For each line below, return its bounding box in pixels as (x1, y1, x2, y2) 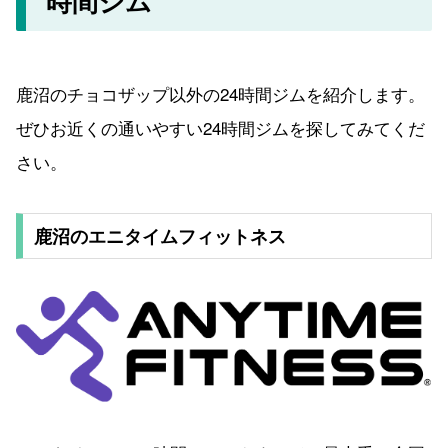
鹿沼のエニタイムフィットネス (33, 223, 286, 250)
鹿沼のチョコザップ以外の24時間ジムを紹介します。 (16, 81, 425, 107)
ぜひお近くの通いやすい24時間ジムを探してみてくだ (16, 115, 425, 141)
